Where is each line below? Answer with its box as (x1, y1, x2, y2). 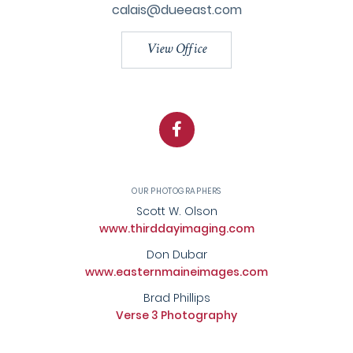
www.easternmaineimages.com (85, 264, 268, 281)
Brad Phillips (143, 290, 210, 307)
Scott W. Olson (136, 203, 217, 220)
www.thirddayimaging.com (98, 221, 255, 237)
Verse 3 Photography (116, 307, 237, 324)
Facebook (180, 112, 257, 135)
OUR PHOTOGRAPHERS (132, 185, 221, 198)
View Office (147, 43, 206, 58)
